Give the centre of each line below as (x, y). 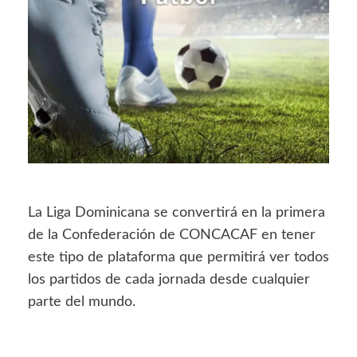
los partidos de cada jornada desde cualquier (169, 279)
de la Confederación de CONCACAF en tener (172, 235)
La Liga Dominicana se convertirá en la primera (177, 212)
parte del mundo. (82, 302)
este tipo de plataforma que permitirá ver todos (178, 257)
